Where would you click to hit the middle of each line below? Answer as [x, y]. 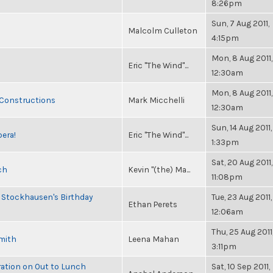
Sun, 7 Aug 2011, [240, 23]
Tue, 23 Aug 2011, [242, 197]
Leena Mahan [154, 239]
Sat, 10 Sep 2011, [241, 266]
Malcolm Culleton [163, 30]
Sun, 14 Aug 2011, [242, 127]
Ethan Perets [153, 204]
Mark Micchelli [156, 100]
